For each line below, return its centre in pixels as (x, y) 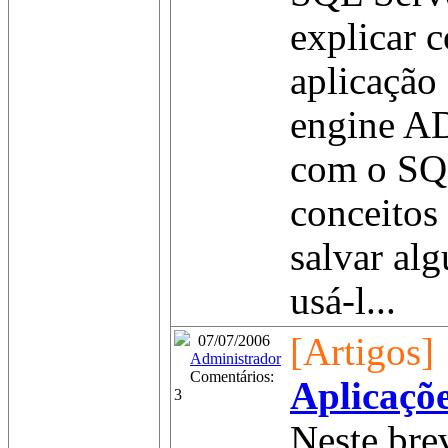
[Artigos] (362, 352)
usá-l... (343, 301)
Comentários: (224, 376)
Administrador (235, 358)
